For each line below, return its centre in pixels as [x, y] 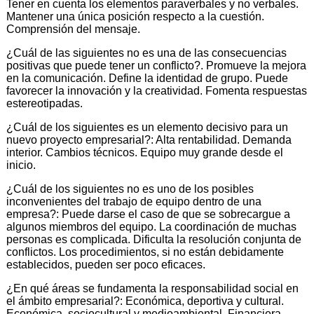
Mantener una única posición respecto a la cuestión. [135, 16]
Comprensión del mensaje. [73, 29]
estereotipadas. [45, 103]
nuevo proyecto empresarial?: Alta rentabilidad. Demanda [149, 139]
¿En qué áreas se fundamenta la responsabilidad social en [152, 288]
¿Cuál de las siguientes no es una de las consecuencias [146, 53]
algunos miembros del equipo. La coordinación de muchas [151, 226]
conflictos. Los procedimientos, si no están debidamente [145, 252]
